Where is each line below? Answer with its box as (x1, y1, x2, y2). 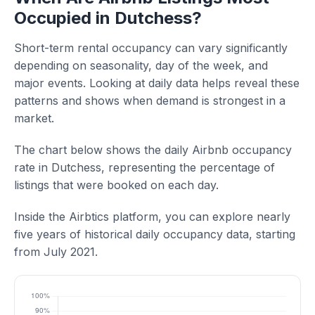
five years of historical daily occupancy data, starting (14, 227, 295, 241)
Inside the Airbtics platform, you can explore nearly (14, 210, 290, 224)
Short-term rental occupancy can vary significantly (14, 41, 288, 55)
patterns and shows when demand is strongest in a (14, 94, 285, 108)
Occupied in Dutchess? (14, 8, 202, 28)
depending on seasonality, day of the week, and (14, 58, 268, 72)
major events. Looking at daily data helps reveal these (14, 76, 300, 90)
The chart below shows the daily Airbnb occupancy (14, 143, 292, 157)
